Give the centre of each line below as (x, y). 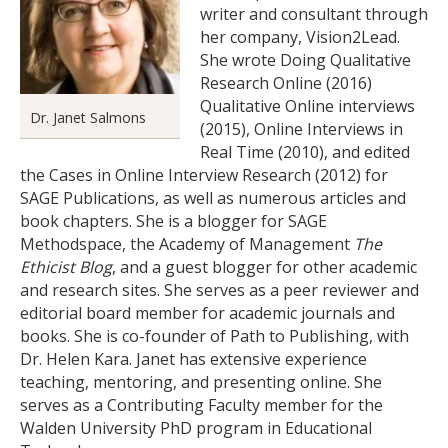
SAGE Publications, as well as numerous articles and (213, 198)
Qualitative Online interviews (307, 106)
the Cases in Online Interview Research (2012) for (204, 175)
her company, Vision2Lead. (300, 37)
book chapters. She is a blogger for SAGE (173, 221)
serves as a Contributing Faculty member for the (201, 405)
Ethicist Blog (66, 267)
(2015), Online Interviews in (301, 129)
